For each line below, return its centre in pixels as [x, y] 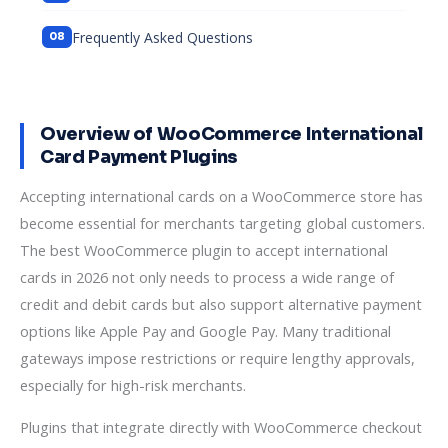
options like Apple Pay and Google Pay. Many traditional [205, 331]
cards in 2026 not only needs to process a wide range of [207, 277]
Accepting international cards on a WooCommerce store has [221, 196]
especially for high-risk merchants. [133, 385]
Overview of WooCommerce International [232, 134]
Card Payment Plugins [139, 157]
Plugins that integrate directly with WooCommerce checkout [221, 426]
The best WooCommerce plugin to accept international [204, 250]
